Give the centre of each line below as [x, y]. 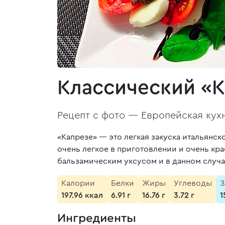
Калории [78, 183]
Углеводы [193, 183]
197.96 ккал [82, 195]
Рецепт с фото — [99, 116]
